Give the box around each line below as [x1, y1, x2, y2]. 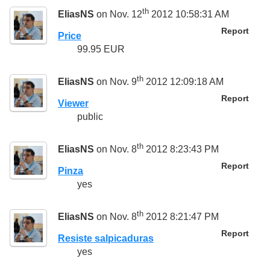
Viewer [58, 98, 89, 108]
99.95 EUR [77, 43, 125, 54]
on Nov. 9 [94, 77, 137, 87]
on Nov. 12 [94, 9, 142, 20]
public [77, 111, 103, 122]
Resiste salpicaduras [58, 233, 154, 243]
